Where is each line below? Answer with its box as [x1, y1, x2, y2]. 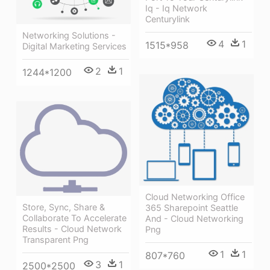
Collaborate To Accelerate [22, 213, 127, 224]
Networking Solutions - [22, 30, 116, 41]
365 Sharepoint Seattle [145, 202, 238, 213]
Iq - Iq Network [145, 3, 207, 14]
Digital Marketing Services [22, 41, 127, 52]
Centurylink [145, 14, 190, 25]
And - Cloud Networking [145, 213, 243, 224]
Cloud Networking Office [145, 192, 245, 202]
